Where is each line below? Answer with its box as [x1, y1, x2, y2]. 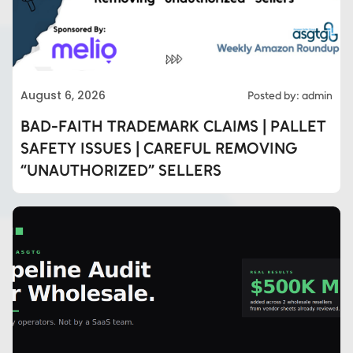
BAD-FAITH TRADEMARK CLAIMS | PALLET [20, 117, 326, 136]
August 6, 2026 [20, 87, 106, 104]
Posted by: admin [247, 89, 333, 103]
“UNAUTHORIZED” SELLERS [20, 161, 221, 180]
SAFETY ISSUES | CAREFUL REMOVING [20, 139, 297, 158]
